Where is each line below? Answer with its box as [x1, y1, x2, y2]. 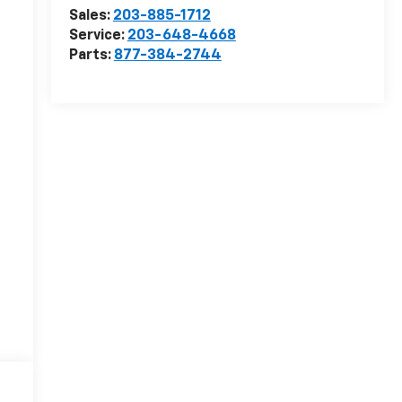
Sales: [68, 9, 113, 24]
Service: [68, 29, 127, 44]
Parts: [68, 48, 114, 64]
